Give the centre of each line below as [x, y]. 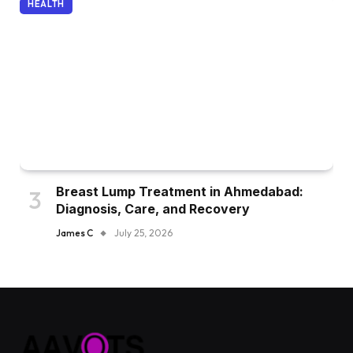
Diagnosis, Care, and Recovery [153, 209]
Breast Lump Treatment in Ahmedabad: [180, 192]
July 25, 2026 [143, 233]
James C [74, 233]
